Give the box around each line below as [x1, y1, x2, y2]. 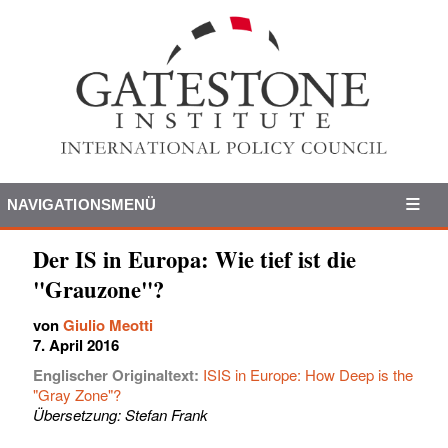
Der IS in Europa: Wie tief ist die [33, 242, 356, 276]
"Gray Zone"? [33, 383, 121, 405]
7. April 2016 [33, 333, 119, 356]
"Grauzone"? [33, 272, 164, 306]
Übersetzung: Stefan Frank [33, 403, 208, 425]
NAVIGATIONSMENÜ [6, 195, 157, 213]
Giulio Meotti [63, 313, 153, 336]
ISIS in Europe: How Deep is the [203, 363, 413, 385]
